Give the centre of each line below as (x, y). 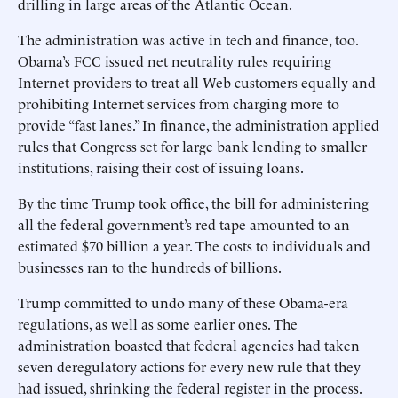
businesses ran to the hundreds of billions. (151, 267)
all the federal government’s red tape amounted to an (184, 224)
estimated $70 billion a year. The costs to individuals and (194, 245)
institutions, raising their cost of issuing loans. (162, 167)
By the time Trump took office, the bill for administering (193, 203)
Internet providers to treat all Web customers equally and (197, 82)
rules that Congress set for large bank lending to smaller (192, 146)
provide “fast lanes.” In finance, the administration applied (199, 124)
